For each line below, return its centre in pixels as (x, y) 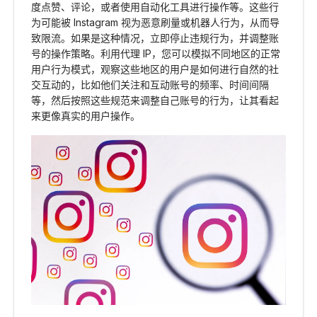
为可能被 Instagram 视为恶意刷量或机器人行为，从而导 (155, 23)
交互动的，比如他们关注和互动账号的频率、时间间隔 (150, 85)
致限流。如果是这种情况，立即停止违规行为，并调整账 (155, 38)
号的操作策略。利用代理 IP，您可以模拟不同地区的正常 (156, 54)
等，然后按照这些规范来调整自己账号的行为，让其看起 (155, 100)
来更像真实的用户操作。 (86, 116)
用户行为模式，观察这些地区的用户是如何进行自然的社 (155, 69)
